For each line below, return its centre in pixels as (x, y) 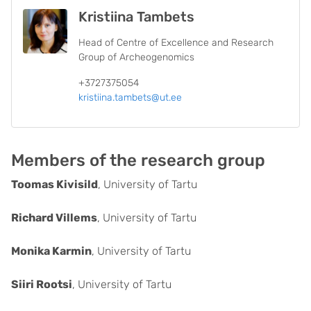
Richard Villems (54, 218)
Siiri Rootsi (42, 284)
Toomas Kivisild (54, 184)
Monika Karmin (51, 251)
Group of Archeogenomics (136, 57)
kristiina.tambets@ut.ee (130, 98)
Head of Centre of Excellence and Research (176, 43)
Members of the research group (138, 160)
